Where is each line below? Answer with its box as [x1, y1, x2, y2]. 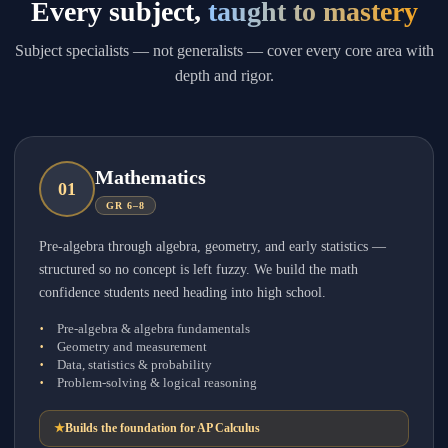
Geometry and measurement [57, 339, 207, 354]
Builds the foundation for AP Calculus [65, 421, 260, 435]
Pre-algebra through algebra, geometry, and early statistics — [39, 239, 386, 254]
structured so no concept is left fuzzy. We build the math [39, 262, 358, 277]
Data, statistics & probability [57, 357, 212, 372]
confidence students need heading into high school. [39, 285, 326, 300]
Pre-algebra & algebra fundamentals [57, 321, 250, 336]
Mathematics [95, 166, 206, 188]
